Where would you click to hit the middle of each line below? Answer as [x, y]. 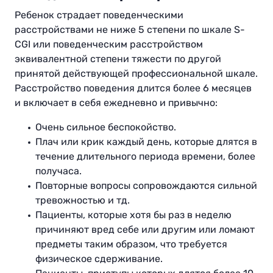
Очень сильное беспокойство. [106, 127]
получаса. [58, 171]
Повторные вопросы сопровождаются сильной [146, 186]
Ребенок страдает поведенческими [99, 15]
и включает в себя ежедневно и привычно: [116, 103]
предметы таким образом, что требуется [131, 244]
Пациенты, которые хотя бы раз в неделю [133, 215]
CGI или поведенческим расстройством [109, 44]
